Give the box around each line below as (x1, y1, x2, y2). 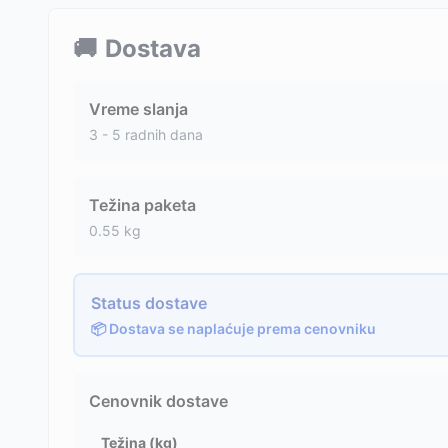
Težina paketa (89, 195, 196, 215)
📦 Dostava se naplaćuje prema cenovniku (91, 320, 376, 337)
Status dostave (91, 293, 207, 313)
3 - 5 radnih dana (89, 126, 203, 143)
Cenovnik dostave (89, 391, 228, 411)
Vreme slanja (89, 99, 188, 119)
